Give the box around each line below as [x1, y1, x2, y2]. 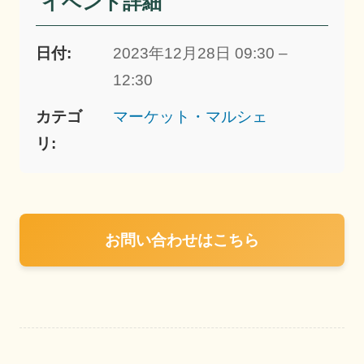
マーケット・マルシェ [113, 107, 268, 125]
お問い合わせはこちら [105, 231, 259, 249]
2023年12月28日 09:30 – [113, 44, 288, 62]
